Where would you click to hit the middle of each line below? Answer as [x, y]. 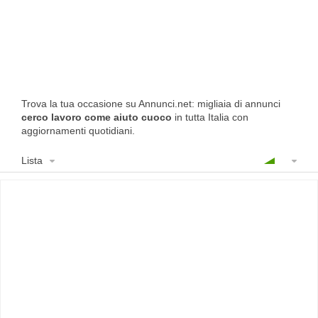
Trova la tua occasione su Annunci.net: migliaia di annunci [151, 104]
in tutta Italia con [210, 117]
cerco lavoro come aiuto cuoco [97, 117]
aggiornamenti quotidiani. [79, 131]
